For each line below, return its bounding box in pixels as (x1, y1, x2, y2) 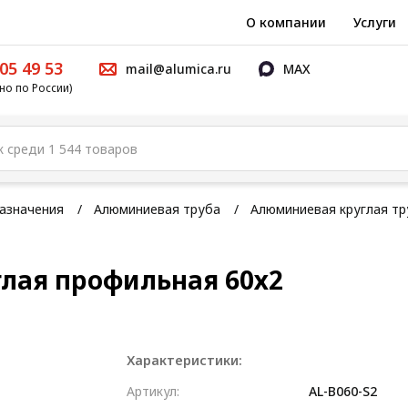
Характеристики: (127, 351, 242, 369)
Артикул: (127, 382, 179, 400)
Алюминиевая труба (94, 199, 220, 218)
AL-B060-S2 (309, 382, 377, 400)
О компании (246, 14, 326, 31)
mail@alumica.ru (126, 60, 231, 77)
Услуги (353, 14, 396, 31)
